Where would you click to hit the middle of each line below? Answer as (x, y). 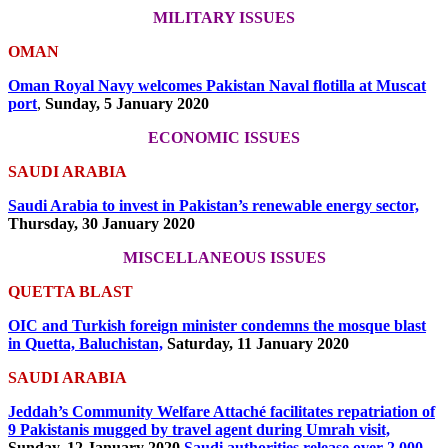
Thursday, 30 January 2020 (101, 224)
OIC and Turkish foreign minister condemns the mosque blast (217, 326)
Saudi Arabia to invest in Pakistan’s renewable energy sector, (213, 206)
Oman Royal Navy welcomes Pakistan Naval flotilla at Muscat (217, 86)
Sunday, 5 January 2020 (127, 104)
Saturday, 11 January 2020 (258, 344)
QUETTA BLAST (70, 292)
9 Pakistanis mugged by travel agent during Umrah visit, (199, 430)
